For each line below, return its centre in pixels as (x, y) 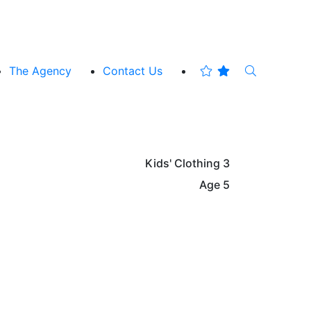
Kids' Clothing (183, 163)
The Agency (40, 70)
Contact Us (133, 70)
